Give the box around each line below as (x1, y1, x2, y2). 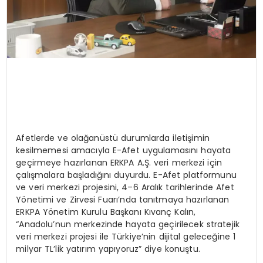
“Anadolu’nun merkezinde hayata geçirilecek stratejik (16, 218, 240, 231)
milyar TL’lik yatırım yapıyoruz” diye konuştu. (16, 243, 200, 255)
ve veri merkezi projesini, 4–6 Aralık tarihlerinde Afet (16, 181, 234, 194)
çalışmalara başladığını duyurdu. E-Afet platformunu (16, 169, 237, 181)
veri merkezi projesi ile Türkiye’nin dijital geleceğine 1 (16, 231, 236, 243)
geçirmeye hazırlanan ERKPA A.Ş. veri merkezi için (16, 157, 222, 169)
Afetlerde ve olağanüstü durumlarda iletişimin (16, 132, 210, 144)
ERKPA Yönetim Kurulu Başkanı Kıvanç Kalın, (16, 206, 196, 218)
